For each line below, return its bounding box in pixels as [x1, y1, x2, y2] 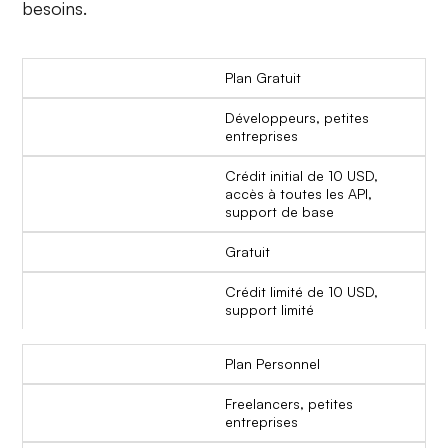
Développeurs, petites [225, 108, 369, 126]
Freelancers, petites [225, 394, 353, 412]
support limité [225, 300, 314, 318]
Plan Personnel [225, 354, 320, 372]
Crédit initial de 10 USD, [225, 166, 378, 184]
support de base [225, 202, 334, 220]
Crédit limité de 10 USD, [225, 282, 378, 300]
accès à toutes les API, [225, 184, 372, 202]
